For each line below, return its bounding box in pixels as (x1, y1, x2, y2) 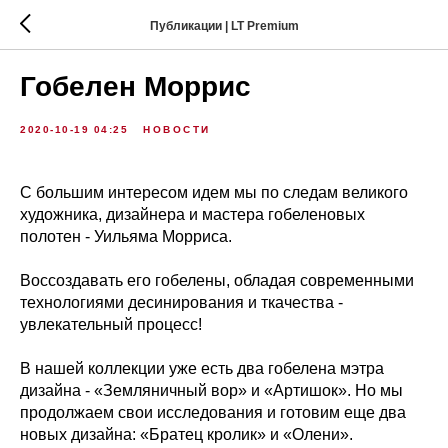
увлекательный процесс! (20, 316, 202, 333)
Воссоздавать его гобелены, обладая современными (20, 272, 414, 289)
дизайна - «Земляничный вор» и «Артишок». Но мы (20, 382, 403, 399)
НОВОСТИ (143, 124, 211, 135)
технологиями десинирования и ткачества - (20, 294, 343, 311)
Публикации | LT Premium (149, 18, 299, 33)
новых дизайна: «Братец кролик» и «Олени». (20, 426, 353, 443)
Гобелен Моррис (20, 71, 251, 102)
